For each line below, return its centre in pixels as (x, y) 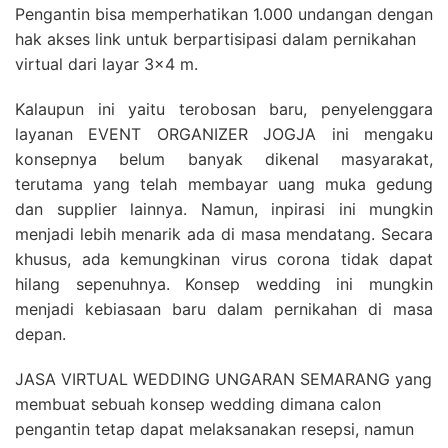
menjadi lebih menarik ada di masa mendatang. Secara (224, 234)
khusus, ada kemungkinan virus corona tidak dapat (224, 259)
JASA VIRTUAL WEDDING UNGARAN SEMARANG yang (223, 379)
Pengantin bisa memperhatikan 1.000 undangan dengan (224, 14)
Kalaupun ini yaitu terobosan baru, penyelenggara (224, 109)
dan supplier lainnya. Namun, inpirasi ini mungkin (224, 209)
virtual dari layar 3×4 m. (106, 64)
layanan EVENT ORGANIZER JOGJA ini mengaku (224, 134)
